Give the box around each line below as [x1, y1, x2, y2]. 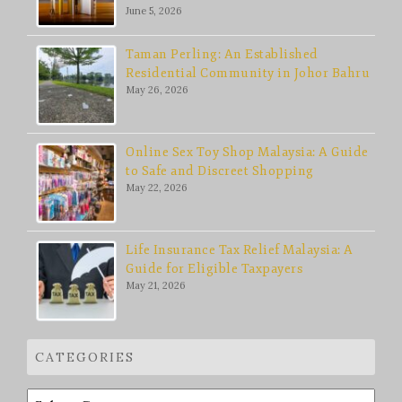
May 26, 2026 [126, 83, 188, 97]
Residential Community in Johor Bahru [126, 66, 370, 82]
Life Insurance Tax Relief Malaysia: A [126, 242, 354, 258]
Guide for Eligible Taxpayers [126, 261, 302, 277]
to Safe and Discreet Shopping [126, 163, 314, 179]
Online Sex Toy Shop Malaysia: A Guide [126, 144, 369, 161]
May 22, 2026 [126, 181, 188, 195]
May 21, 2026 [126, 279, 186, 293]
